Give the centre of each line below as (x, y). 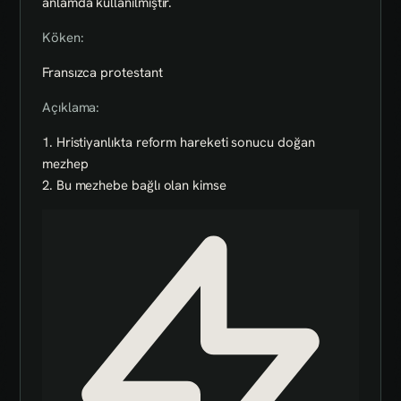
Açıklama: (71, 107)
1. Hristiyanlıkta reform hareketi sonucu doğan (179, 142)
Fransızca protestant (102, 72)
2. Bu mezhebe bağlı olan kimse (134, 185)
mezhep (65, 163)
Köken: (63, 37)
